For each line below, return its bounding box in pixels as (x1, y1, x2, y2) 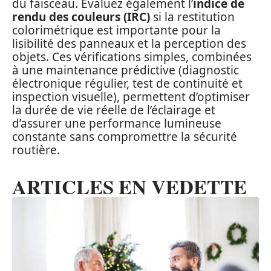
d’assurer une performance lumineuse (12, 116, 221, 132)
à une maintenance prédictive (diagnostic (12, 62, 239, 79)
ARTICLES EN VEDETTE (12, 172, 247, 201)
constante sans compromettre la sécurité (12, 129, 237, 145)
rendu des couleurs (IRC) (12, 9, 150, 25)
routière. (12, 142, 60, 158)
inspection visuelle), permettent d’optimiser (12, 89, 250, 105)
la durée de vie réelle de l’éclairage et (12, 102, 215, 119)
